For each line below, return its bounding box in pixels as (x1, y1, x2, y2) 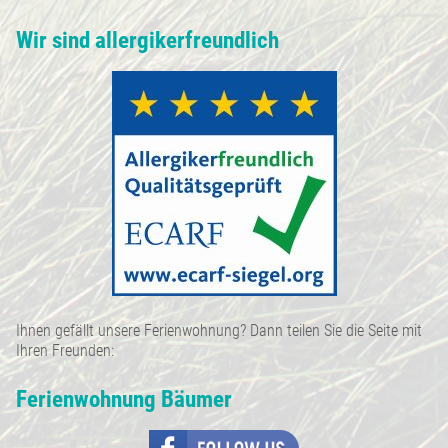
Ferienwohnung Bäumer (16, 385, 233, 413)
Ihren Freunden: (16, 340, 115, 360)
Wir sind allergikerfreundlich (16, 27, 280, 55)
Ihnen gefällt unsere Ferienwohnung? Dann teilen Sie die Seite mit (16, 320, 423, 340)
